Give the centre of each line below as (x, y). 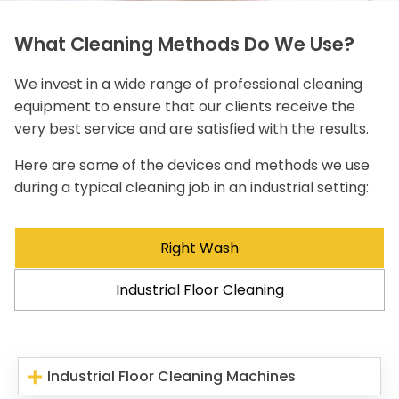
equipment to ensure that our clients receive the (185, 107)
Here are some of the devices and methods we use (192, 166)
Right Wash (199, 248)
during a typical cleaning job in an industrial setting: (191, 188)
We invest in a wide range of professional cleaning (188, 85)
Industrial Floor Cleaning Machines (172, 377)
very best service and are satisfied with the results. (191, 129)
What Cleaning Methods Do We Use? (184, 45)
